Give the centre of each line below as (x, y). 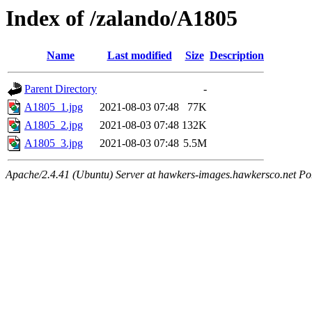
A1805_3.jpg (54, 143)
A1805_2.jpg (54, 125)
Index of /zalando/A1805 (122, 18)
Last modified (139, 56)
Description (237, 56)
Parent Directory (61, 89)
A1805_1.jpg (54, 107)
